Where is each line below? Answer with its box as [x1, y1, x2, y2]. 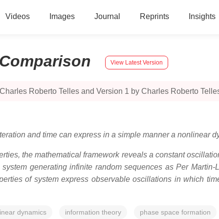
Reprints [139, 12, 169, 21]
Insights [188, 12, 216, 21]
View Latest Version [110, 59, 163, 66]
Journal [94, 12, 120, 21]
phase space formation [140, 208, 211, 216]
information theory [65, 208, 121, 216]
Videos [5, 12, 30, 21]
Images [49, 12, 75, 21]
